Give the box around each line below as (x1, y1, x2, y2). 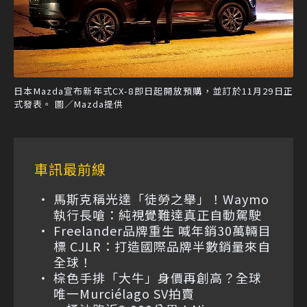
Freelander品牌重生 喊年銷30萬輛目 (53, 221, 271, 239)
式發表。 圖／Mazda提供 (14, 97, 123, 110)
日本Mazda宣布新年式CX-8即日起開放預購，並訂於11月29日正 (14, 84, 293, 97)
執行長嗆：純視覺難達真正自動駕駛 (53, 205, 262, 223)
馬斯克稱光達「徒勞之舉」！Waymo (53, 189, 269, 208)
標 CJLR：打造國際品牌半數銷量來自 (53, 236, 271, 255)
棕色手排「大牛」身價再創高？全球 (53, 268, 262, 286)
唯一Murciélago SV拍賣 (53, 284, 195, 302)
